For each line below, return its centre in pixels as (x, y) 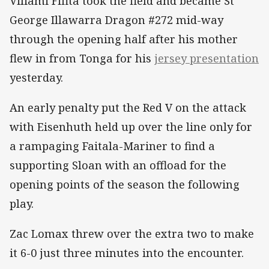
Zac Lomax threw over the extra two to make (132, 234)
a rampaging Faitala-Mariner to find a (112, 146)
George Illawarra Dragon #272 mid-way (116, 20)
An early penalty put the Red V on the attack (128, 108)
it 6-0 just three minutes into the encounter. (127, 253)
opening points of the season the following (125, 185)
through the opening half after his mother (124, 39)
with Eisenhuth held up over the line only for (131, 127)
